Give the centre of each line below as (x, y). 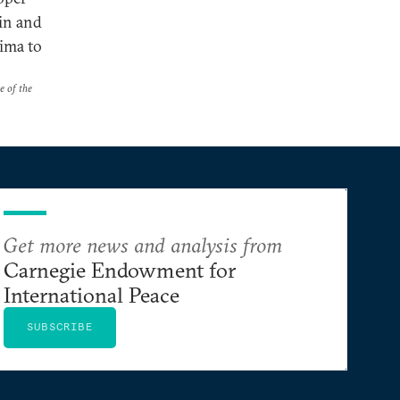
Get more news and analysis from (143, 245)
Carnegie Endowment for (120, 270)
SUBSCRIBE (60, 326)
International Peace (92, 295)
